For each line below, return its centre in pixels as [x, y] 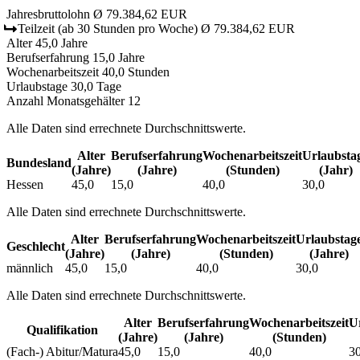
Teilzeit [36, 28]
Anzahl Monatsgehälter [65, 100]
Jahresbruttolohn [48, 14]
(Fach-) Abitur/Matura [62, 351]
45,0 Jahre [61, 43]
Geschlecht [36, 246]
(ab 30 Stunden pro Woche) [128, 28]
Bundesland [39, 162]
